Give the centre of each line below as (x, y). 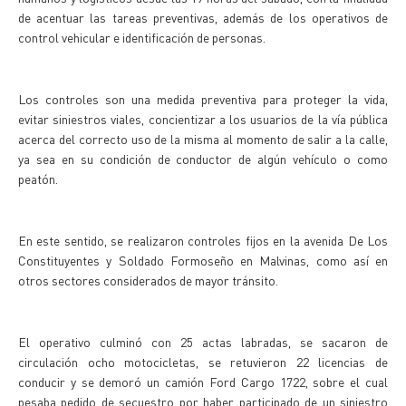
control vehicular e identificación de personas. (146, 37)
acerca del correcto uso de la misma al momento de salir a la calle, (203, 139)
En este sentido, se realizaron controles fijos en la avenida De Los (203, 240)
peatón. (38, 179)
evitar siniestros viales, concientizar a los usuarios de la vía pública (203, 119)
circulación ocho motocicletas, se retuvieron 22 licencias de (203, 362)
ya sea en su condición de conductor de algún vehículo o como (203, 159)
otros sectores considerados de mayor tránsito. (148, 280)
